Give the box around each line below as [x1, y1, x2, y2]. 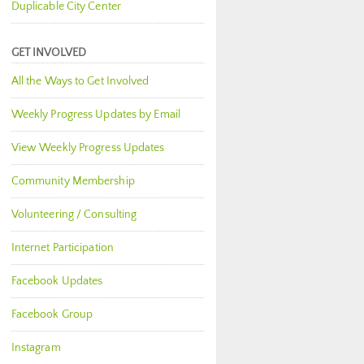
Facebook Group [11, 308, 93, 321]
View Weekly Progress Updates [11, 141, 165, 154]
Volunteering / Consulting [11, 208, 137, 221]
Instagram [11, 341, 61, 354]
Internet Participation [11, 241, 114, 254]
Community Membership [11, 175, 135, 188]
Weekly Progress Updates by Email [11, 108, 180, 121]
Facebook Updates [11, 275, 103, 288]
